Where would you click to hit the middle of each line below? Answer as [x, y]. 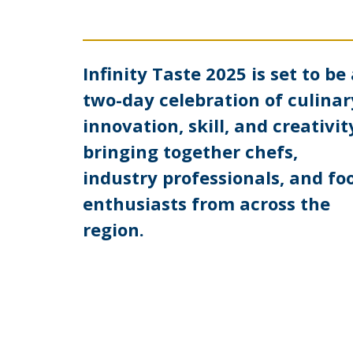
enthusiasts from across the [206, 203]
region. [113, 229]
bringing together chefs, [190, 151]
